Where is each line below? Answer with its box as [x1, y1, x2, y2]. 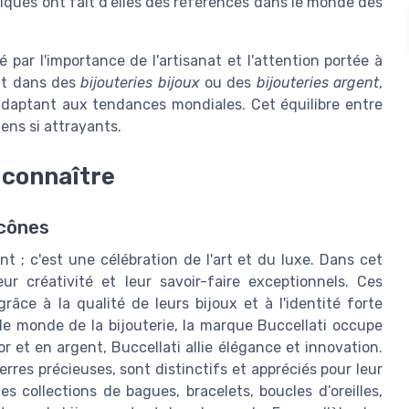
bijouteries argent [256, 74, 380, 92]
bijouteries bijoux [80, 74, 200, 92]
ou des [199, 74, 257, 92]
